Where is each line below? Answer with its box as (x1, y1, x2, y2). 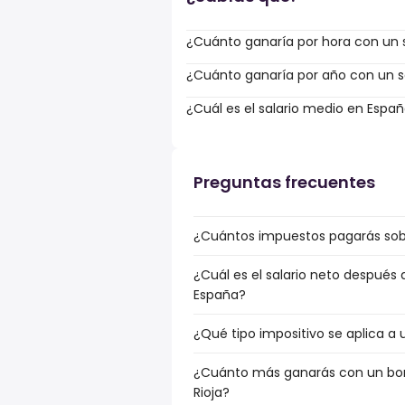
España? (193, 286, 246, 304)
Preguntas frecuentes (193, 171, 375, 193)
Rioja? (193, 383, 230, 401)
